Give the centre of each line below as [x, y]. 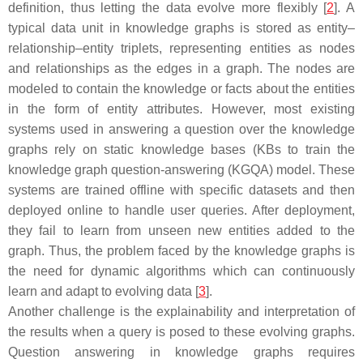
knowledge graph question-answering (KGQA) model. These [181, 170]
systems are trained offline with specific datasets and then [181, 190]
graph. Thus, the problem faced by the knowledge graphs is [181, 251]
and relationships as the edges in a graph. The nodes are [181, 68]
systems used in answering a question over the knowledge [181, 129]
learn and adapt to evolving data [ [103, 291]
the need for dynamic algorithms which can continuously [181, 271]
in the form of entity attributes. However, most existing [181, 109]
